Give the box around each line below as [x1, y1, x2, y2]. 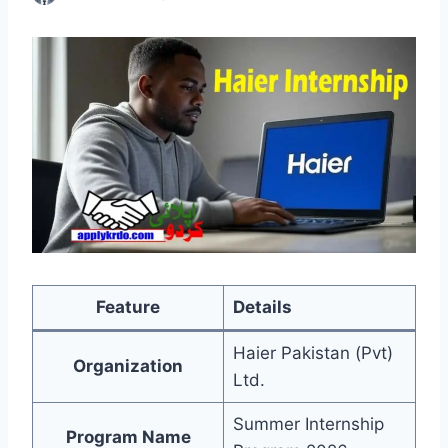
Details [232, 297, 292, 318]
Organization [73, 356, 183, 377]
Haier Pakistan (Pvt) [232, 343, 393, 364]
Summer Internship [232, 414, 384, 435]
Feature [96, 297, 160, 318]
